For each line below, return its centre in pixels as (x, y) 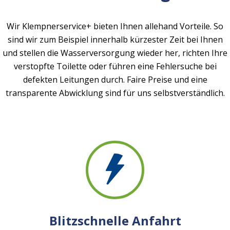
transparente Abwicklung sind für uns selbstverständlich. (115, 93)
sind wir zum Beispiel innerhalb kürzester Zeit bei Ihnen (115, 40)
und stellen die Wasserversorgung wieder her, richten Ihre (115, 53)
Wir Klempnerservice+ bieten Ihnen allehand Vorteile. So (115, 26)
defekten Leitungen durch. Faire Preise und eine (115, 80)
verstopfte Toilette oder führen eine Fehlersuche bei (115, 66)
